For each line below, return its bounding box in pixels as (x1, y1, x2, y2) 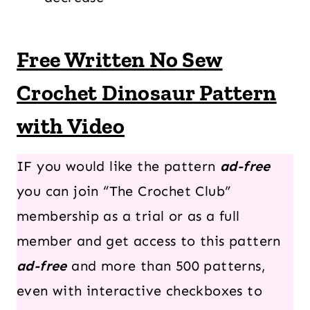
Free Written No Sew (17, 46, 223, 73)
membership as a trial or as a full (17, 208, 240, 224)
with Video (17, 113, 125, 139)
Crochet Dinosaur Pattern (17, 80, 277, 106)
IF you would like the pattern (17, 158, 220, 174)
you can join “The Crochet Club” (17, 183, 231, 199)
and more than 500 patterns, (66, 257, 266, 274)
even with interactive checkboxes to (17, 282, 262, 299)
